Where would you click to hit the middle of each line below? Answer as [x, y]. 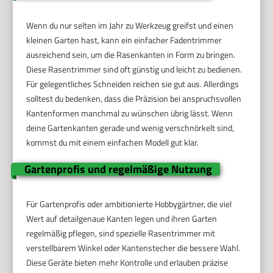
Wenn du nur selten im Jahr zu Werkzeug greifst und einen [130, 26]
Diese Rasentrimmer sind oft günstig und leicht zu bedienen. [134, 69]
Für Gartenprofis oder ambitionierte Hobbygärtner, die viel [129, 204]
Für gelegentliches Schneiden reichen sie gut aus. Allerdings [133, 84]
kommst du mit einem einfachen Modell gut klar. [113, 143]
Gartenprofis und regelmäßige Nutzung [118, 169]
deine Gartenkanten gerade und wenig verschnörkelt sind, [130, 128]
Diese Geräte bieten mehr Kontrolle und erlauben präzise [127, 263]
